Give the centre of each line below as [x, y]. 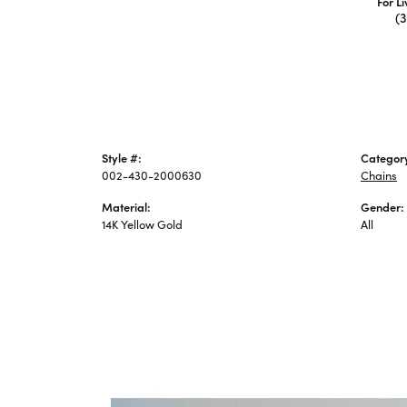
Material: [126, 206]
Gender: [382, 206]
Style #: [122, 157]
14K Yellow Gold [142, 223]
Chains [379, 174]
